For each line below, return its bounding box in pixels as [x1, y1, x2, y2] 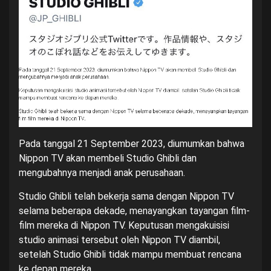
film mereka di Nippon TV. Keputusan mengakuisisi [19, 220, 229, 232]
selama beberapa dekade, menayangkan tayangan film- [19, 205, 250, 217]
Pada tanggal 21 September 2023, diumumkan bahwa [19, 138, 244, 150]
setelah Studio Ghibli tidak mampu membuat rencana [19, 249, 241, 261]
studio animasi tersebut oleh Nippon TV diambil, [19, 234, 220, 246]
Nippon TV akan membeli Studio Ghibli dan [19, 152, 197, 165]
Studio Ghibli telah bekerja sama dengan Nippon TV [19, 191, 234, 203]
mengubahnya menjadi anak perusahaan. [19, 167, 185, 179]
